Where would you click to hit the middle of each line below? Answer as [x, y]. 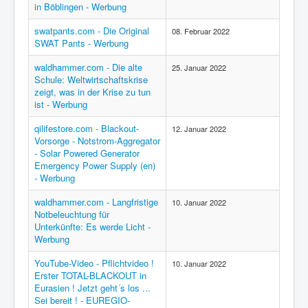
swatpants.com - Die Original [92, 31]
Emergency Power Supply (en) [95, 165]
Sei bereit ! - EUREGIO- [82, 300]
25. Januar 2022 [199, 67]
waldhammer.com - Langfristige [96, 202]
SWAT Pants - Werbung [81, 43]
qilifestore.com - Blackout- [87, 128]
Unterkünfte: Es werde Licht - [92, 227]
